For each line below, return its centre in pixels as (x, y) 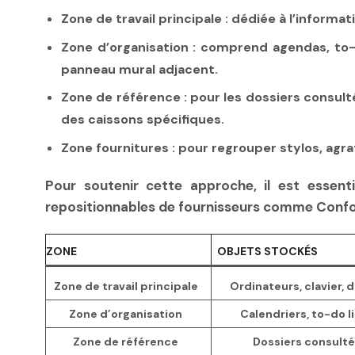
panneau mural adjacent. (139, 69)
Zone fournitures (115, 148)
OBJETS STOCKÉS (267, 252)
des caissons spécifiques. (143, 120)
